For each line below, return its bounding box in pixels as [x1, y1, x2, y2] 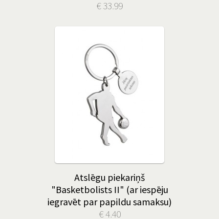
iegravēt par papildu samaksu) [47, 196, 172, 208]
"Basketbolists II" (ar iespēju [51, 183, 168, 196]
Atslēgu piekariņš [74, 171, 145, 183]
